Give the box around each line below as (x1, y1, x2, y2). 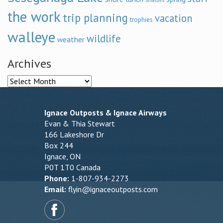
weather (57, 34, 85, 44)
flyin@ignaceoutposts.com (68, 184, 158, 194)
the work (7, 7, 61, 26)
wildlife (87, 32, 121, 45)
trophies (130, 15, 153, 24)
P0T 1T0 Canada (44, 162, 101, 172)
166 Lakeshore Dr (44, 129, 104, 139)
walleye (7, 27, 55, 46)
